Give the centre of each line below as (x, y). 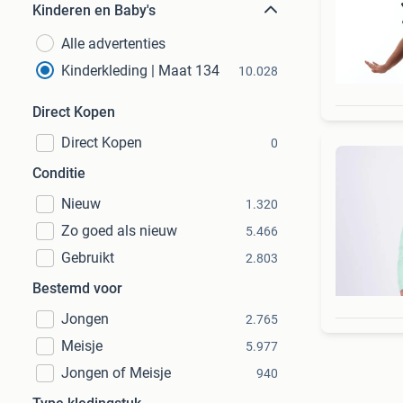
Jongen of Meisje (116, 373)
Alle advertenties (113, 44)
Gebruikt (88, 258)
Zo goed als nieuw (119, 231)
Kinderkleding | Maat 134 (140, 71)
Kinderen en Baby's (94, 10)
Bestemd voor (77, 288)
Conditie (59, 173)
